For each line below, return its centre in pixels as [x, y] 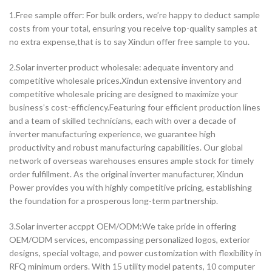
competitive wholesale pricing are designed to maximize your [124, 93]
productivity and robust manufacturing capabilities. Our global [126, 147]
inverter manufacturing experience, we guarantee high [112, 134]
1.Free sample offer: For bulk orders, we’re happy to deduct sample [134, 15]
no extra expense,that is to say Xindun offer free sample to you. [129, 41]
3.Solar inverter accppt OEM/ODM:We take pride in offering [123, 226]
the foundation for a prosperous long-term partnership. [114, 200]
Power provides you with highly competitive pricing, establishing [131, 187]
